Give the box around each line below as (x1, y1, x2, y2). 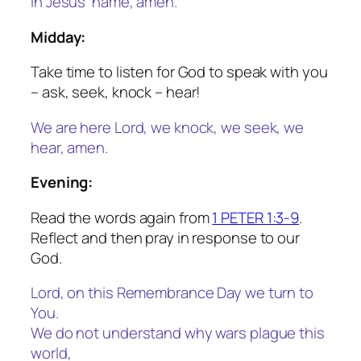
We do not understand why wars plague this (31, 322, 325, 344)
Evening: (31, 172, 93, 193)
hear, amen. (31, 136, 108, 158)
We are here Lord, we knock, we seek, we (31, 116, 305, 138)
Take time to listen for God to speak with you (31, 61, 328, 83)
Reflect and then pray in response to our (31, 226, 300, 248)
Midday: (31, 26, 86, 48)
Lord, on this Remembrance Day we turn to (31, 282, 313, 304)
